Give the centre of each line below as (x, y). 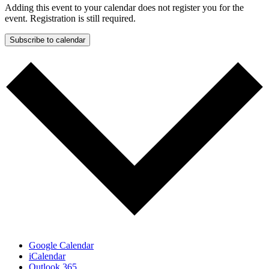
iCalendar (47, 256)
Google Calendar (61, 245)
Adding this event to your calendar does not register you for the (124, 8)
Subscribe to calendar (47, 40)
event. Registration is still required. (70, 19)
